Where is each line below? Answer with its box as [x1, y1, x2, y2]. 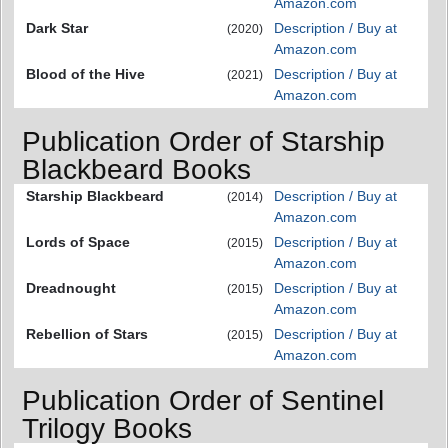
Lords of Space [26, 233, 130, 250]
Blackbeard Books [22, 153, 251, 185]
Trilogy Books [22, 413, 192, 445]
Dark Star [26, 20, 88, 36]
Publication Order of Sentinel [22, 385, 384, 417]
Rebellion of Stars [26, 325, 148, 342]
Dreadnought [26, 279, 116, 296]
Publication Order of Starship [22, 125, 385, 157]
